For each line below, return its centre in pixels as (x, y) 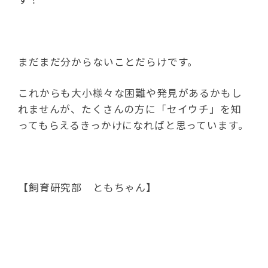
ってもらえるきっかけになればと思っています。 (133, 125)
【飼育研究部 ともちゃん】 (87, 187)
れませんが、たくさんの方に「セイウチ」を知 (130, 109)
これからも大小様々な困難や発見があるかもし (130, 93)
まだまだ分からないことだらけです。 (108, 62)
